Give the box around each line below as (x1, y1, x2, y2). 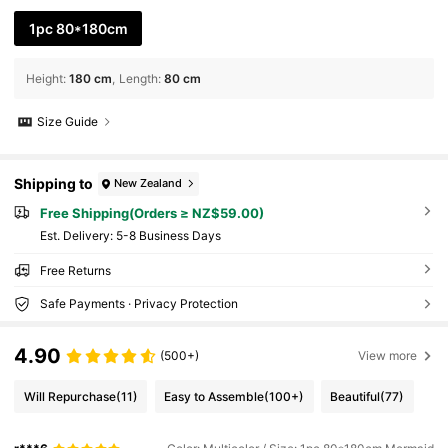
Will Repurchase (23, 388, 116, 404)
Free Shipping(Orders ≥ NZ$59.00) (39, 204, 264, 221)
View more (358, 347, 418, 363)
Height (26, 70, 64, 86)
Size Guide (37, 114, 99, 130)
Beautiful (330, 388, 381, 404)
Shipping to (14, 175, 94, 193)
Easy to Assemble (164, 388, 265, 404)
